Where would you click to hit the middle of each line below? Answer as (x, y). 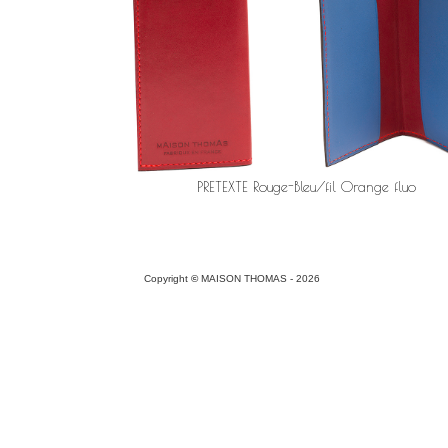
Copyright (167, 278)
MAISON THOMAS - (247, 278)
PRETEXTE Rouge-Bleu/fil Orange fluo (306, 186)
